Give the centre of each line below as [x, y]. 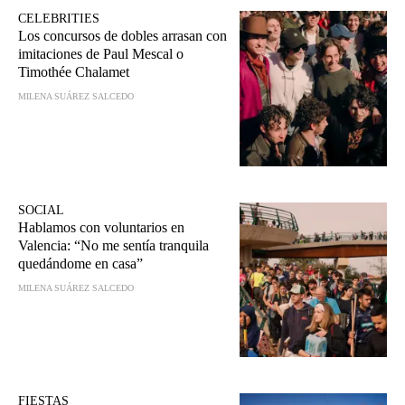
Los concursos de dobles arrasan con [122, 36]
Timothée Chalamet [74, 72]
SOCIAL [41, 210]
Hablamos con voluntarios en [101, 227]
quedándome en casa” [80, 263]
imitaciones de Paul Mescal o [101, 54]
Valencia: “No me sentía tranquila [113, 245]
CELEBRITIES [59, 19]
